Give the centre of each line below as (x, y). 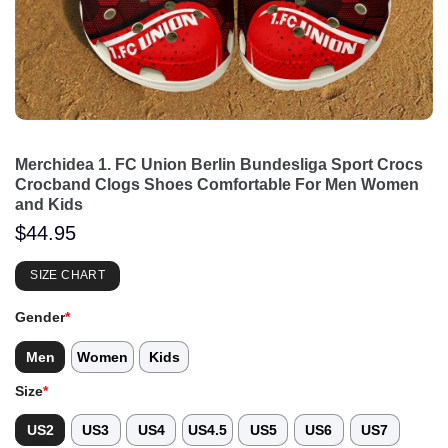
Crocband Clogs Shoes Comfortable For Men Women (217, 184)
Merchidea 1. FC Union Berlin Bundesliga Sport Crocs (219, 164)
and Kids (49, 204)
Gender (40, 317)
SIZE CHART (67, 275)
